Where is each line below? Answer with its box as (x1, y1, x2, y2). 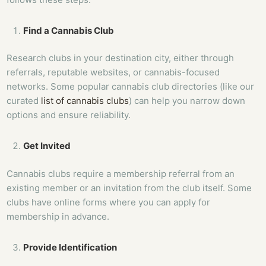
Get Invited (23, 140, 71, 152)
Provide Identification (23, 241, 118, 253)
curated (7, 95, 42, 107)
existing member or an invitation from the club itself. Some (7, 182, 252, 194)
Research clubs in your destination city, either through (7, 52, 235, 64)
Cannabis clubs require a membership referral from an (7, 167, 235, 179)
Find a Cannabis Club (23, 24, 115, 36)
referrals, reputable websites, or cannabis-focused (7, 66, 220, 78)
